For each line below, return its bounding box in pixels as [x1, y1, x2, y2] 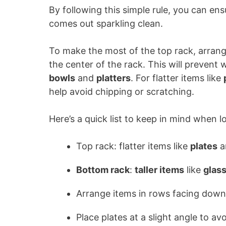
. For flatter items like [131, 73, 223, 83]
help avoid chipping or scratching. [49, 86, 194, 97]
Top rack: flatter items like [76, 141, 190, 151]
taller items [135, 164, 184, 175]
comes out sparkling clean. [49, 18, 163, 29]
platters [96, 73, 131, 83]
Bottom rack [76, 164, 130, 175]
